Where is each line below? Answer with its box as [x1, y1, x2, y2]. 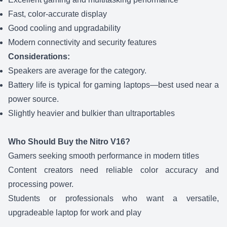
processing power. [8, 180, 73, 189]
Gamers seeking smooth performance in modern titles [8, 152, 199, 161]
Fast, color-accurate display [8, 10, 107, 19]
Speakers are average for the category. [8, 66, 146, 75]
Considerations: [8, 52, 70, 61]
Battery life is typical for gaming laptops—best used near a [8, 81, 219, 90]
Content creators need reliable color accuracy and [8, 166, 219, 175]
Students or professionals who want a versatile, [8, 194, 219, 203]
